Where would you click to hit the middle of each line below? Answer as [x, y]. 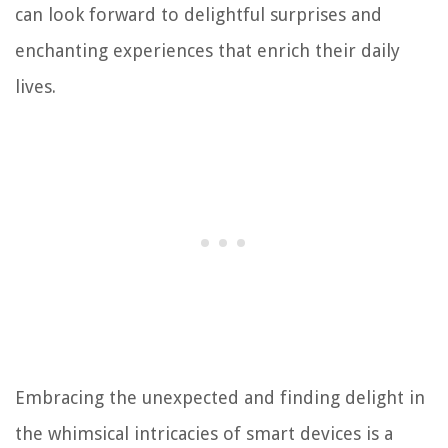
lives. [35, 87]
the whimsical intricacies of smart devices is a [204, 434]
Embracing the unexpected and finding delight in [220, 398]
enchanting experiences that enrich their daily [207, 51]
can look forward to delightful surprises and [198, 15]
